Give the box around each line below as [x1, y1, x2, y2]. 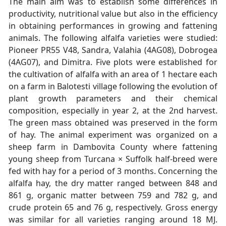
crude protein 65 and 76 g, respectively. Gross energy [9, 201, 217, 213]
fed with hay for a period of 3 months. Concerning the [9, 165, 217, 177]
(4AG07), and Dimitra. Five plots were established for [9, 56, 217, 68]
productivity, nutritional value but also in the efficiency [9, 8, 217, 19]
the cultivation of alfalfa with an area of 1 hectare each [9, 68, 217, 80]
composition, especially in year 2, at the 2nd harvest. [9, 104, 217, 116]
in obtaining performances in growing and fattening [9, 20, 217, 31]
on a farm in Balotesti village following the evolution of [9, 80, 217, 92]
